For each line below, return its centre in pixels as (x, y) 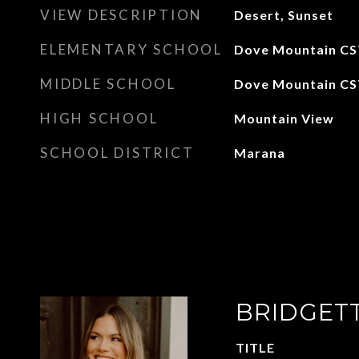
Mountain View (284, 118)
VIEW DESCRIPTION (121, 15)
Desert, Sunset (283, 15)
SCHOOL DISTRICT (117, 153)
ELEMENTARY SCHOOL (131, 49)
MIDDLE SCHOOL (108, 84)
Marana (259, 153)
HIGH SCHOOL (99, 118)
